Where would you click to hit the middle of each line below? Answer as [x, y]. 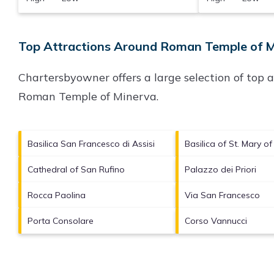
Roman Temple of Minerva [87, 96]
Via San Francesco [222, 195]
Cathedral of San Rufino [76, 169]
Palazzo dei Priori [220, 169]
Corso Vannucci [216, 220]
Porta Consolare [61, 220]
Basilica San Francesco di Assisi [91, 143]
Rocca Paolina [57, 195]
